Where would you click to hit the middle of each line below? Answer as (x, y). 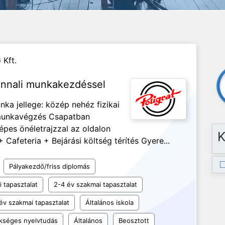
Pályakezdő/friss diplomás (49, 166)
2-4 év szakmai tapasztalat (95, 184)
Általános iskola (109, 202)
